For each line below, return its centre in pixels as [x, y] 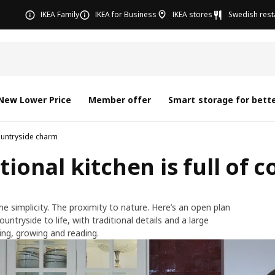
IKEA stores [192, 14]
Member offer [120, 100]
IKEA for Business [126, 14]
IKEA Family [60, 14]
